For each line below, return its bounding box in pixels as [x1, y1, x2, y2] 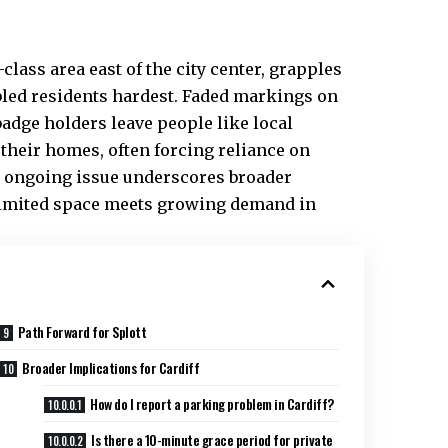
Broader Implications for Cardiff [22, 356, 200, 378]
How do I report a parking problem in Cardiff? [90, 392, 334, 414]
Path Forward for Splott [17, 320, 147, 342]
